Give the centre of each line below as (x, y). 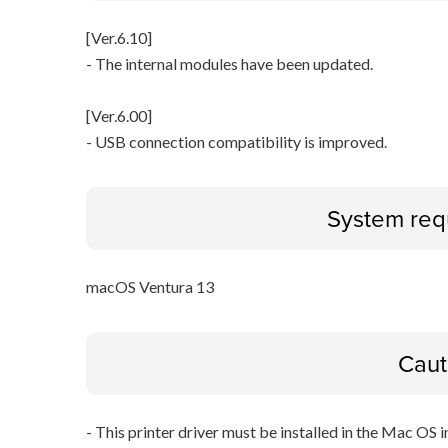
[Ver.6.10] (118, 38)
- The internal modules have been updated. (229, 64)
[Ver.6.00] (118, 116)
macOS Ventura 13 (149, 287)
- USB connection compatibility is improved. (236, 142)
